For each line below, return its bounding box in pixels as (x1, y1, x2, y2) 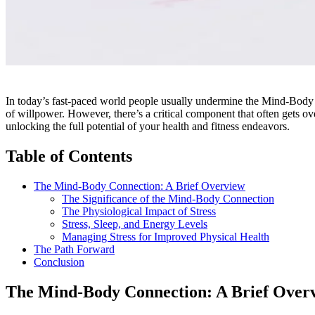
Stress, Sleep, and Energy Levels (62, 217, 207, 230)
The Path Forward (34, 243, 115, 255)
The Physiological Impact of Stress (62, 205, 216, 217)
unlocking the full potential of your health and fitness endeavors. (6, 120, 290, 133)
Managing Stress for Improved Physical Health (62, 230, 269, 243)
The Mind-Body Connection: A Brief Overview (34, 179, 245, 192)
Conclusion (34, 255, 84, 268)
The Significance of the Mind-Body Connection (62, 192, 274, 205)
